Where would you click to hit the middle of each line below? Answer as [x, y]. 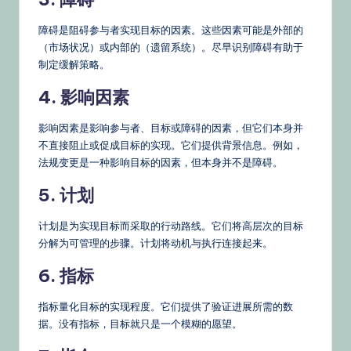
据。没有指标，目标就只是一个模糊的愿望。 [140, 324]
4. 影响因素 [84, 98]
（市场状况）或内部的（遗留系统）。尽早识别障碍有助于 [171, 47]
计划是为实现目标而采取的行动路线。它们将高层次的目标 [171, 226]
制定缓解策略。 [74, 65]
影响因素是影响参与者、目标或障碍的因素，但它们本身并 [171, 128]
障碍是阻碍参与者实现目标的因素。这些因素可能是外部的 [171, 30]
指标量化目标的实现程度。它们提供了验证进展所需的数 [166, 307]
